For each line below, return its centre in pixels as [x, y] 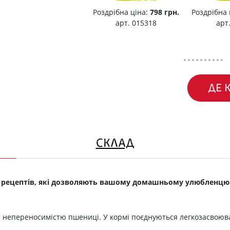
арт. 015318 [136, 23]
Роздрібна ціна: [121, 12]
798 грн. [164, 12]
